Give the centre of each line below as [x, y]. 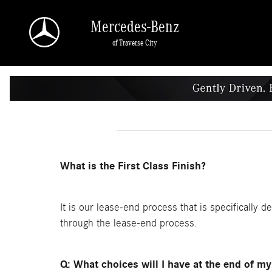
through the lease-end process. [129, 223]
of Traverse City [135, 43]
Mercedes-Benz [135, 27]
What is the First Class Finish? [133, 166]
